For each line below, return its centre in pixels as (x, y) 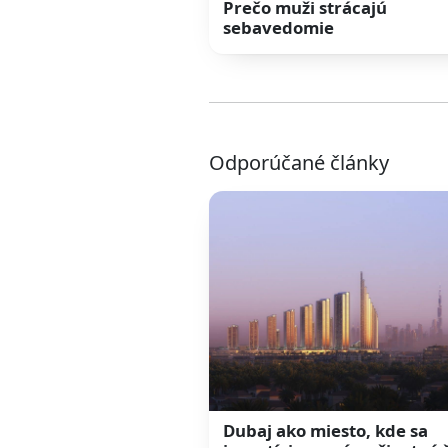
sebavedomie (279, 28)
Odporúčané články (299, 163)
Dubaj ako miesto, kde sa (326, 430)
